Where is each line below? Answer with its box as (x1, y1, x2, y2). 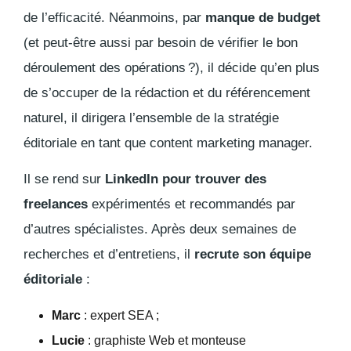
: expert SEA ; (84, 309, 159, 323)
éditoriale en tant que (24, 136, 150, 151)
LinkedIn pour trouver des (105, 172, 266, 187)
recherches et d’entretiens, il (24, 247, 194, 262)
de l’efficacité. (24, 10, 105, 26)
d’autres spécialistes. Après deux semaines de (24, 222, 296, 237)
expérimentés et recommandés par (88, 197, 295, 212)
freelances (24, 197, 88, 212)
